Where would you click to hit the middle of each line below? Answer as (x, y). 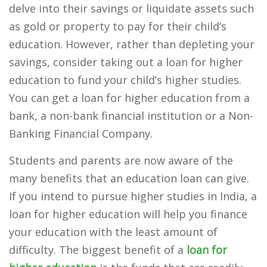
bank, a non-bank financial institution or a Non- (131, 116)
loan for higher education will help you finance (128, 214)
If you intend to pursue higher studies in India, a (133, 196)
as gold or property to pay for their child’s (118, 26)
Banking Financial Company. (81, 133)
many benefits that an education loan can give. (129, 178)
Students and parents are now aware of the (121, 160)
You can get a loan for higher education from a (129, 98)
